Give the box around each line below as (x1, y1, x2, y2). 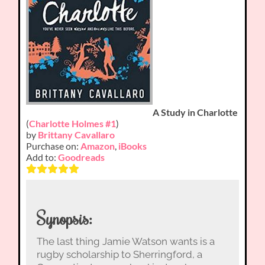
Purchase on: (26, 140, 81, 152)
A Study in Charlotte (153, 106, 238, 118)
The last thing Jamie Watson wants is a (36, 235, 215, 247)
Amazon (80, 140, 115, 152)
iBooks (118, 140, 147, 152)
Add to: (26, 151, 59, 163)
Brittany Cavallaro (38, 129, 115, 141)
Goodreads (58, 151, 105, 163)
